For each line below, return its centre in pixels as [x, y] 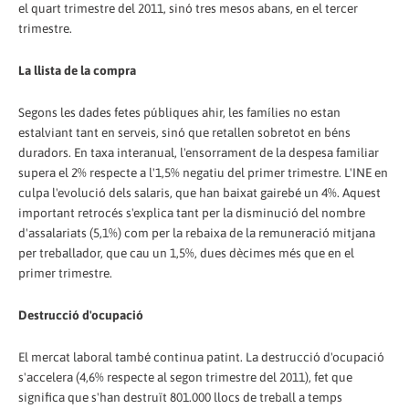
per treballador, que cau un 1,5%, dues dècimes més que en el [186, 252]
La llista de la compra [77, 70]
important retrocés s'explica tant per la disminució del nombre [192, 212]
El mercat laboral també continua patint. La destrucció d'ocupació [201, 357]
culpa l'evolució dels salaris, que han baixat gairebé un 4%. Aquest [199, 192]
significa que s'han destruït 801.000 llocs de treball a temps [180, 397]
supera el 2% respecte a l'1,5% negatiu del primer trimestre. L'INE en [203, 172]
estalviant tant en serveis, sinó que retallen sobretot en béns [184, 132]
